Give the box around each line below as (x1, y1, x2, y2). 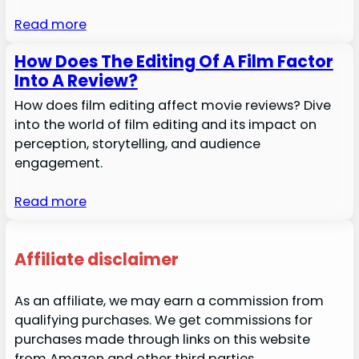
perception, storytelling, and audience (14, 134, 260, 153)
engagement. (14, 153, 103, 172)
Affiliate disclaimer (14, 248, 179, 272)
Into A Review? (14, 68, 138, 92)
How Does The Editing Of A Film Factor (14, 49, 333, 73)
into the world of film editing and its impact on (14, 115, 317, 134)
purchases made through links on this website (14, 329, 310, 349)
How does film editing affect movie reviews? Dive (14, 95, 331, 115)
